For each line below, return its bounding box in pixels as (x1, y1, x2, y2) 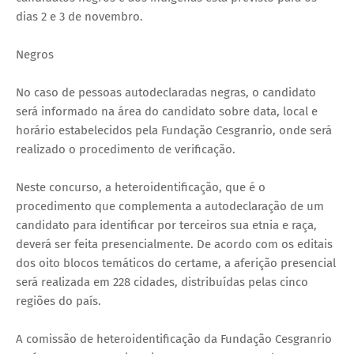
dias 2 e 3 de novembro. (16, 9, 143, 24)
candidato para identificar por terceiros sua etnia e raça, (16, 217, 317, 232)
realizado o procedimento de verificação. (16, 141, 235, 156)
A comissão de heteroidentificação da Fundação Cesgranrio (16, 331, 332, 346)
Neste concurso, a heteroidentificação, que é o (16, 179, 265, 194)
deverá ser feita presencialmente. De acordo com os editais (16, 236, 333, 251)
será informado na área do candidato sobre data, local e (16, 104, 318, 119)
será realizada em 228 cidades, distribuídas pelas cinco (16, 274, 308, 289)
